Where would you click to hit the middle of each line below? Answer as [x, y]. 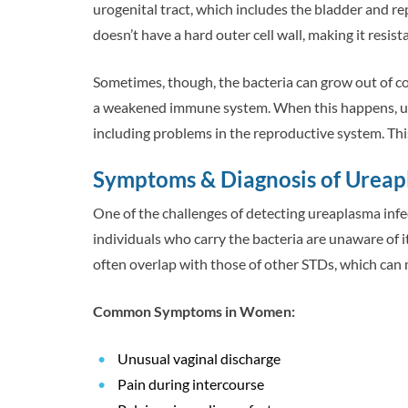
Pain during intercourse [191, 384]
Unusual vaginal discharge [199, 359]
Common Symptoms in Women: [194, 311]
